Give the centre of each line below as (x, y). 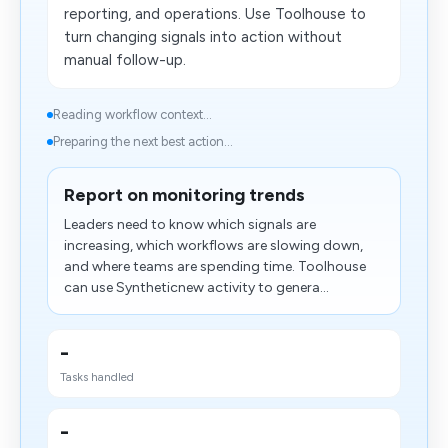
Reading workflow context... (132, 114)
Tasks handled (97, 377)
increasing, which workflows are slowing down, (213, 245)
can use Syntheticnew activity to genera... (196, 287)
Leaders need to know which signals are (190, 224)
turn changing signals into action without (203, 37)
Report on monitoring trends (184, 195)
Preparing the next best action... (143, 141)
